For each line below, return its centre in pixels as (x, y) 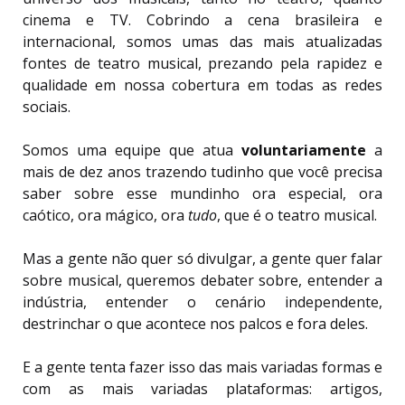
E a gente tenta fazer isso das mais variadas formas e (202, 367)
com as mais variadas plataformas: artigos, (202, 389)
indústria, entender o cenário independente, (202, 302)
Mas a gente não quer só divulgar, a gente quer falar (202, 259)
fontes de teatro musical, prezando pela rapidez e (202, 64)
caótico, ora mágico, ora (105, 216)
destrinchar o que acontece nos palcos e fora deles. (195, 324)
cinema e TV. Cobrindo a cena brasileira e (202, 20)
